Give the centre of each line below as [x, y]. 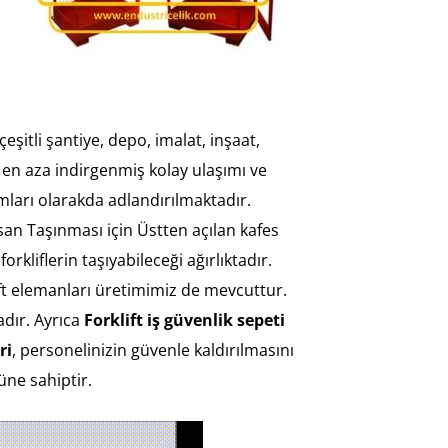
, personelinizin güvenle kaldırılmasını [153, 350]
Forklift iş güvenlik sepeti [184, 320]
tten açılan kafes [218, 230]
